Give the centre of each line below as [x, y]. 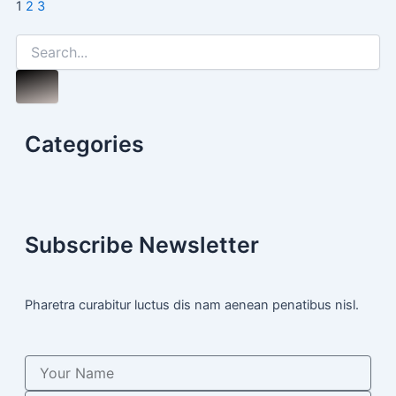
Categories [84, 144]
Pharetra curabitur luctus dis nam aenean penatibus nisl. [191, 305]
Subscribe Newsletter [141, 244]
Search [57, 39]
